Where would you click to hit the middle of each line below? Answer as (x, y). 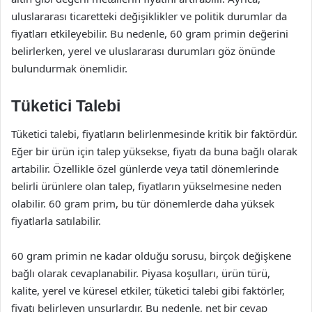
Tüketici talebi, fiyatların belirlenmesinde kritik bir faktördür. (154, 133)
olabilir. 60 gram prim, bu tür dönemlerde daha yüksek (143, 203)
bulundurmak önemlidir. (69, 68)
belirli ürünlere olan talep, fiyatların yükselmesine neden (146, 186)
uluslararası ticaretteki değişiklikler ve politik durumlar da (149, 16)
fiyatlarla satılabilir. (56, 220)
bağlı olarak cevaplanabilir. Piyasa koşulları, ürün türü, (141, 273)
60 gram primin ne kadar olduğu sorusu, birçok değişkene (151, 255)
